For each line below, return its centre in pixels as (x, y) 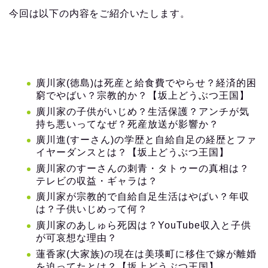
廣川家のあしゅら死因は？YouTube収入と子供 (144, 225)
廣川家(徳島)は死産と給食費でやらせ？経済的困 (146, 83)
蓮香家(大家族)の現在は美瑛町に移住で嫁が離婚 (146, 254)
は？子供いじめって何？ (92, 209)
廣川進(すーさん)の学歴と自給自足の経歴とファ (146, 140)
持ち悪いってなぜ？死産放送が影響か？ (127, 124)
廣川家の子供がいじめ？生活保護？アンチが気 (143, 111)
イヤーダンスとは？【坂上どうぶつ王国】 (133, 153)
